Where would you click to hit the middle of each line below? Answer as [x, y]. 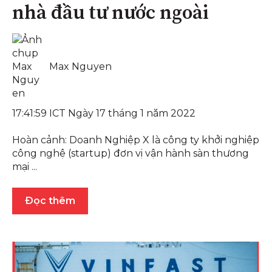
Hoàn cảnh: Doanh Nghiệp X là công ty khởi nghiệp [136, 140]
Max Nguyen [81, 66]
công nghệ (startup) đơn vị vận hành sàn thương [131, 154]
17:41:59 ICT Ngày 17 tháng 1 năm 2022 [104, 113]
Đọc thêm [50, 200]
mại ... [25, 167]
